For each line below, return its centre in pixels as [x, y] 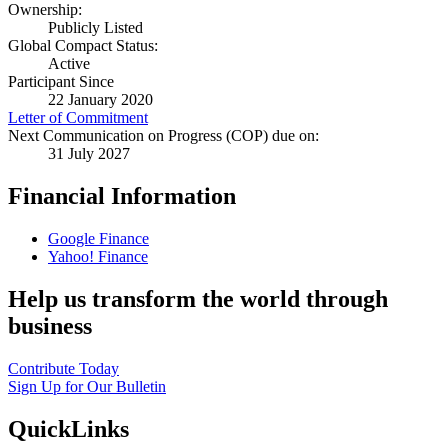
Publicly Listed [95, 28]
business [50, 326]
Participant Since [61, 82]
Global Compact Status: [83, 46]
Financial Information [122, 196]
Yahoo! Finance [98, 257]
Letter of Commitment [78, 118]
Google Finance [98, 239]
